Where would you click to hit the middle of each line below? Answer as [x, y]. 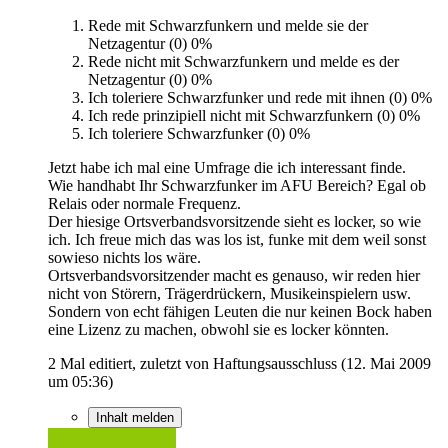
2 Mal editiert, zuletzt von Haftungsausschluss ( [197, 363]
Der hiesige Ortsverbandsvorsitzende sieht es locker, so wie [234, 221]
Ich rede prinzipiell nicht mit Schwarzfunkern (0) [241, 115]
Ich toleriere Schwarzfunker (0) [186, 133]
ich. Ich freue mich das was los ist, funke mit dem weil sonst [237, 239]
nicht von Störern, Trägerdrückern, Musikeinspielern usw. [229, 293]
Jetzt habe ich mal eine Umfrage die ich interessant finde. [227, 167]
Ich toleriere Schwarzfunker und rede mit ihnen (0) [247, 97]
